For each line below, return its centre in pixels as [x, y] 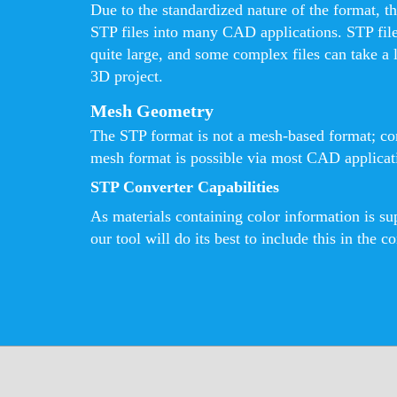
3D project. [127, 76]
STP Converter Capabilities [185, 187]
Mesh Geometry [152, 111]
